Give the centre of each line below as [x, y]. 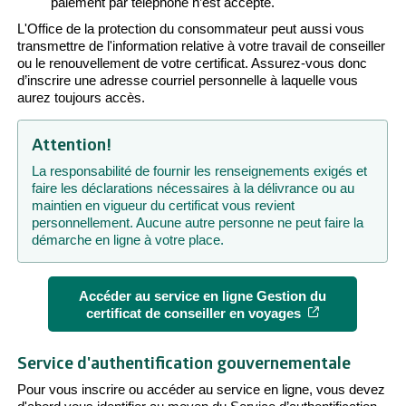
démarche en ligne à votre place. [127, 240]
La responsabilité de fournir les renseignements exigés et [199, 171]
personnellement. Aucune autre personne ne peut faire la [197, 223]
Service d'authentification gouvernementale [184, 362]
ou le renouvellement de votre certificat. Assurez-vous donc [192, 63]
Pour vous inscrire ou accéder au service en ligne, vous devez [201, 390]
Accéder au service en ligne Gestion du [202, 295]
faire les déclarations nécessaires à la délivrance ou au [193, 188]
